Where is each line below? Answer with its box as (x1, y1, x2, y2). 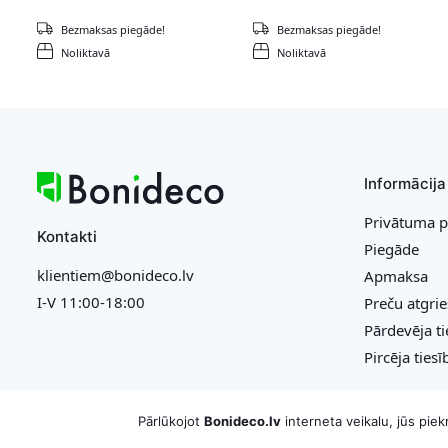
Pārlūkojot (137, 413, 204, 429)
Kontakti (36, 226, 97, 246)
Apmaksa (364, 265, 429, 286)
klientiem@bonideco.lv (36, 264, 194, 285)
